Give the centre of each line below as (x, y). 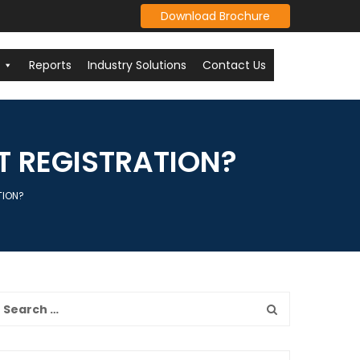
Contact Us (234, 65)
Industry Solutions (137, 65)
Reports (50, 65)
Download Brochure (215, 16)
